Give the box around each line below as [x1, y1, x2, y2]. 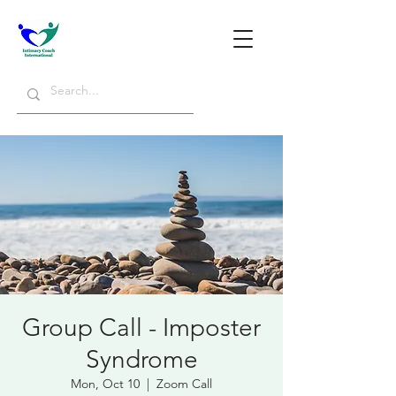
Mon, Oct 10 [71, 376, 140, 392]
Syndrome [85, 345, 198, 374]
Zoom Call [156, 376, 212, 392]
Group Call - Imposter [22, 313, 261, 342]
